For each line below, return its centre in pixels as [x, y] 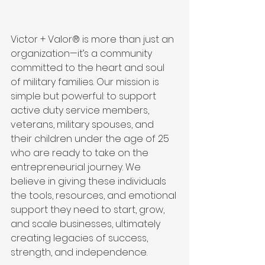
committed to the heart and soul [89, 67]
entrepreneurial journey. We [77, 167]
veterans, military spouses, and [83, 124]
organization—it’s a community [83, 53]
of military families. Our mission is [86, 82]
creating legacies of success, [80, 238]
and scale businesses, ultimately [87, 224]
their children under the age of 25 [91, 138]
